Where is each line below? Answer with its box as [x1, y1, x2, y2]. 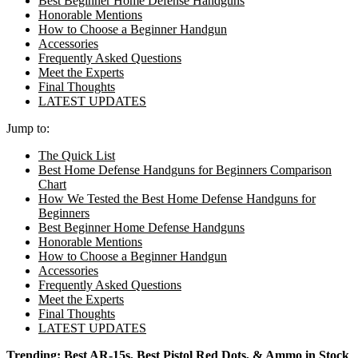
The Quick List [38, 148, 115, 162]
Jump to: [6, 121, 50, 135]
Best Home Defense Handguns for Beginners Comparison [38, 162, 332, 177]
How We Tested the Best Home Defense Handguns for [38, 191, 316, 205]
